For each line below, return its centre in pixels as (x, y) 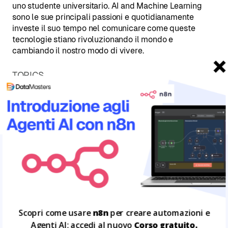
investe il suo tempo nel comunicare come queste (104, 28)
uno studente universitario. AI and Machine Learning (107, 6)
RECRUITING (115, 96)
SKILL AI (163, 96)
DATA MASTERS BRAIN (50, 96)
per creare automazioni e (159, 213)
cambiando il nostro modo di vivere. (78, 51)
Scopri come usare (56, 213)
